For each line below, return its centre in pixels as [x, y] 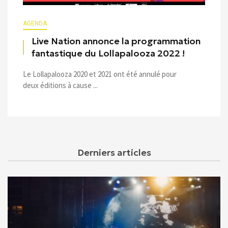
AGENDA [35, 23]
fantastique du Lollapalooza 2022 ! [108, 53]
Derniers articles [114, 152]
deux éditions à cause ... [60, 85]
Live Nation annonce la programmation [116, 41]
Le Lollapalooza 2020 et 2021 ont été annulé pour [100, 74]
